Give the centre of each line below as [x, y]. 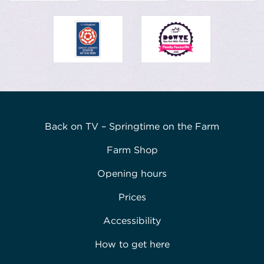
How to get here [132, 245]
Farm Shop [132, 150]
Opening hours [132, 174]
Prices [132, 197]
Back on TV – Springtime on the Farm [132, 127]
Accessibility [132, 221]
